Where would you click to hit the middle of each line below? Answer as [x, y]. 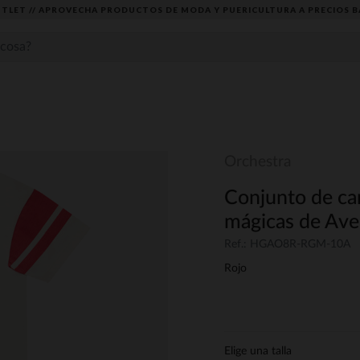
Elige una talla [258, 352]
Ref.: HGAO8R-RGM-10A [287, 245]
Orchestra [258, 162]
